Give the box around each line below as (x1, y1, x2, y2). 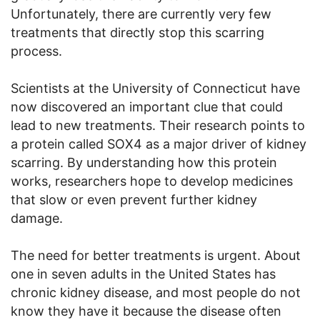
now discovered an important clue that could (11, 99, 283, 114)
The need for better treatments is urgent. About (11, 247, 301, 263)
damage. (11, 210, 63, 226)
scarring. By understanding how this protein (11, 154, 277, 170)
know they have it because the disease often (11, 303, 281, 319)
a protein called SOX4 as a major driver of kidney (11, 136, 306, 151)
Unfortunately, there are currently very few (11, 6, 271, 21)
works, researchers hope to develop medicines (11, 173, 293, 189)
